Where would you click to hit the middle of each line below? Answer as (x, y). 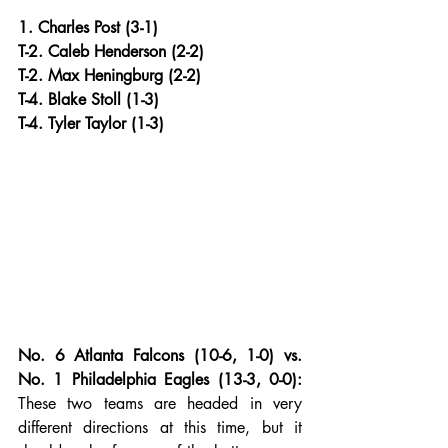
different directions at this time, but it (160, 427)
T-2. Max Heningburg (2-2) (109, 75)
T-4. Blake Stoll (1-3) (88, 99)
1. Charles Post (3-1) (88, 27)
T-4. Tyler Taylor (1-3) (91, 123)
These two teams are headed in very (160, 403)
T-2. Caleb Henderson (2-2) (111, 51)
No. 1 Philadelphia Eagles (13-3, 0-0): (160, 379)
